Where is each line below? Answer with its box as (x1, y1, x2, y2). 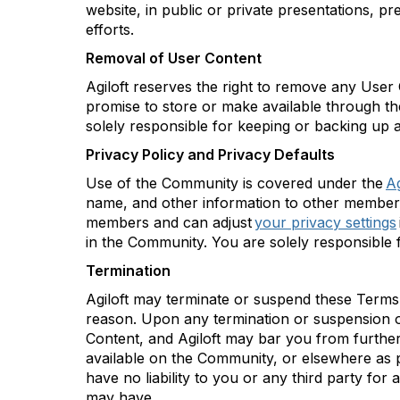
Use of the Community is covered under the (86, 174, 386, 192)
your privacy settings (254, 213, 396, 231)
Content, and (86, 329, 178, 347)
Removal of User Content (86, 49, 262, 67)
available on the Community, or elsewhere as (86, 349, 396, 367)
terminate (166, 290, 229, 308)
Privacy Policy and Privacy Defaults (86, 146, 335, 163)
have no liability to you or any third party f (86, 369, 372, 387)
